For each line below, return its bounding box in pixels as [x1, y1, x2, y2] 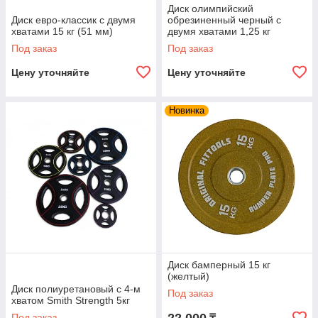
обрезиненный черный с [168, 14, 281, 26]
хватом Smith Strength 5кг [11, 295, 130, 307]
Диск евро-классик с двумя [11, 14, 136, 26]
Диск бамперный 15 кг [168, 259, 270, 271]
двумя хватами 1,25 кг [168, 26, 270, 38]
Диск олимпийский [168, 3, 253, 15]
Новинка [169, 105, 204, 116]
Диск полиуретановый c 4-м [11, 283, 141, 295]
